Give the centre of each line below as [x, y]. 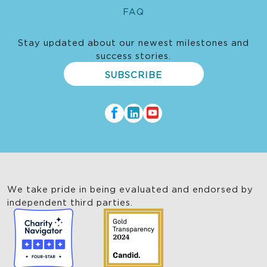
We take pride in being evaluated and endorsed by [130, 189]
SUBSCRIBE [133, 74]
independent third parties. [70, 202]
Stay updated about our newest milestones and [133, 42]
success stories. [133, 55]
